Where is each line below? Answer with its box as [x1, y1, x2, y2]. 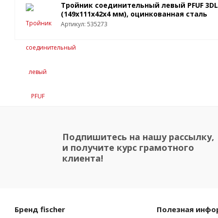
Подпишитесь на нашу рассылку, [62, 130, 214, 143]
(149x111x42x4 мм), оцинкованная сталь [61, 9, 207, 18]
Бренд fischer [15, 204, 65, 214]
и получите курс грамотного [62, 141, 194, 153]
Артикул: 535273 [61, 19, 108, 28]
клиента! [62, 152, 103, 164]
